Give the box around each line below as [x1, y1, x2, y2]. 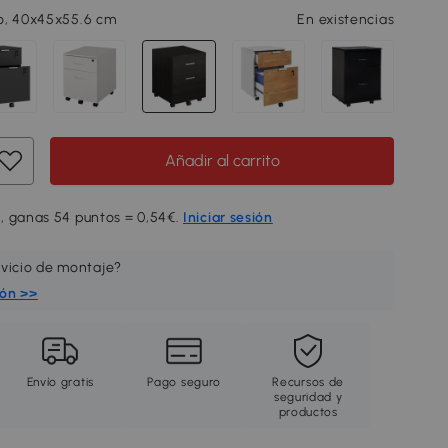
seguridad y [273, 390, 343, 405]
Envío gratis [26, 375, 94, 390]
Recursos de [272, 375, 345, 390]
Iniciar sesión [183, 209, 273, 227]
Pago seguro [147, 375, 222, 390]
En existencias [297, 11, 395, 28]
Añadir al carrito [164, 151, 280, 171]
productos [278, 405, 338, 420]
